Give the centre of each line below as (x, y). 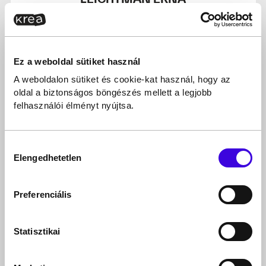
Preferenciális (43, 194)
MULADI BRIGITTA (133, 169)
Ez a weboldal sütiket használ (77, 61)
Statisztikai (37, 231)
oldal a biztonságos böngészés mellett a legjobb (113, 92)
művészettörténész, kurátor (133, 181)
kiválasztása (29, 160)
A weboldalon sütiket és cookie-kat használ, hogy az (122, 79)
